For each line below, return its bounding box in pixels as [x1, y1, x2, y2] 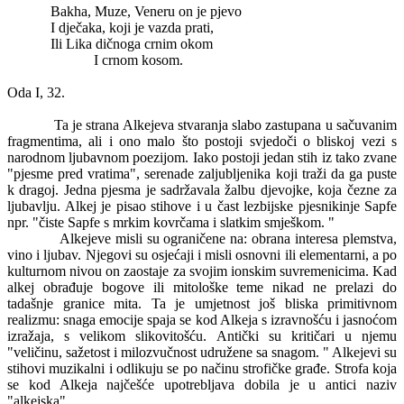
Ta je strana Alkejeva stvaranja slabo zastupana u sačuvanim [53, 117, 398, 133]
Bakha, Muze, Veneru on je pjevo [50, 4, 242, 19]
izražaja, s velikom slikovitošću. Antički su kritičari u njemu [7, 328, 397, 344]
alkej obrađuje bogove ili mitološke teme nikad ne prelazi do [7, 280, 397, 295]
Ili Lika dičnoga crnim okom [50, 36, 213, 51]
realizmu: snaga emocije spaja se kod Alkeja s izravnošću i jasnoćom [7, 312, 397, 327]
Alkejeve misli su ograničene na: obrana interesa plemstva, [59, 231, 398, 246]
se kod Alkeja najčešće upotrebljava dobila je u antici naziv [7, 377, 397, 392]
